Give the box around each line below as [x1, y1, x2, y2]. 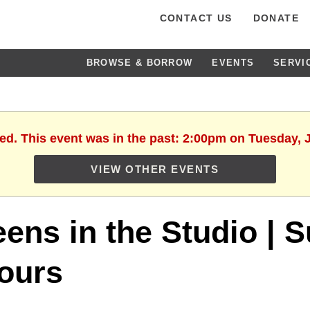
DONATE [253, 12, 299, 24]
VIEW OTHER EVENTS [91, 163, 219, 175]
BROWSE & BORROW [86, 57, 193, 68]
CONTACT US [159, 12, 232, 24]
